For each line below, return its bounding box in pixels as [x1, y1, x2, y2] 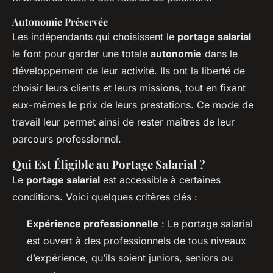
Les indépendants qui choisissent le [12, 30, 177, 43]
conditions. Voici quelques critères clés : [12, 190, 197, 203]
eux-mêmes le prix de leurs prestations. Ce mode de [12, 98, 253, 111]
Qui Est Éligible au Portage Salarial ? [12, 156, 205, 172]
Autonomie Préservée [12, 15, 108, 28]
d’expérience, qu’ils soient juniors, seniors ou [27, 251, 233, 264]
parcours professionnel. [12, 132, 121, 145]
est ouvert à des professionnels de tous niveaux [27, 234, 246, 247]
